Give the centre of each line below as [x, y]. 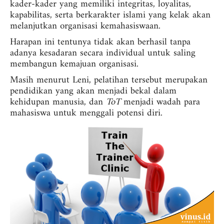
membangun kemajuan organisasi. [74, 64]
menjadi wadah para [160, 102]
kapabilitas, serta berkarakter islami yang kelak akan [110, 15]
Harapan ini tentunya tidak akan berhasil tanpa [100, 42]
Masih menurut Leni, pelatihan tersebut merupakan [109, 80]
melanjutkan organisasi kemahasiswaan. [85, 26]
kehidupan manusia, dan [58, 102]
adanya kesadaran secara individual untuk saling [103, 53]
